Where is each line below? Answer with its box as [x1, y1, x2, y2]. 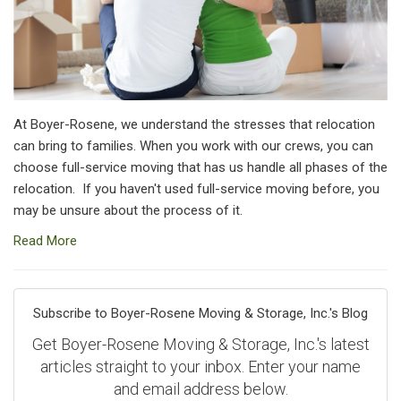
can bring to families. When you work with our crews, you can [13, 138, 373, 155]
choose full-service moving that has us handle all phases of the [13, 159, 388, 176]
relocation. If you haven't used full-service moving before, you [13, 181, 380, 198]
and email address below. [113, 380, 288, 399]
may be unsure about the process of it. [13, 202, 243, 219]
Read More [13, 233, 77, 250]
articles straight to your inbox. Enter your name [40, 357, 361, 377]
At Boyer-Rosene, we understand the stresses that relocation [13, 116, 375, 133]
